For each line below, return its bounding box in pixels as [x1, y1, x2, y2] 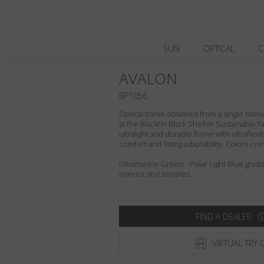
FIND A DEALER [195, 210, 252, 222]
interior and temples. [119, 169, 192, 179]
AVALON [119, 68, 177, 89]
